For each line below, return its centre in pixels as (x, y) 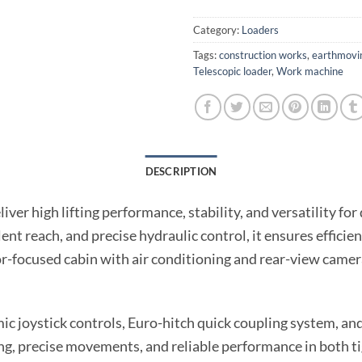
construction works (263, 55)
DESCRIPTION (181, 172)
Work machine (310, 72)
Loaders (260, 30)
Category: (217, 30)
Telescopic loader (232, 72)
